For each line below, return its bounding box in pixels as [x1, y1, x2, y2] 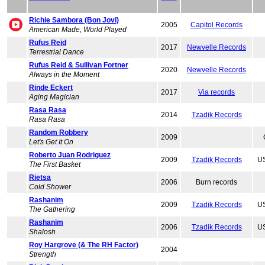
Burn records [196, 178, 237, 186]
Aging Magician [29, 93, 79, 101]
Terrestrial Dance [29, 48, 84, 56]
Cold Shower [29, 183, 71, 191]
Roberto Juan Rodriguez [29, 151, 111, 159]
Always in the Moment [29, 70, 99, 79]
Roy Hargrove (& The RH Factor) [29, 241, 138, 249]
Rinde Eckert [29, 83, 73, 92]
